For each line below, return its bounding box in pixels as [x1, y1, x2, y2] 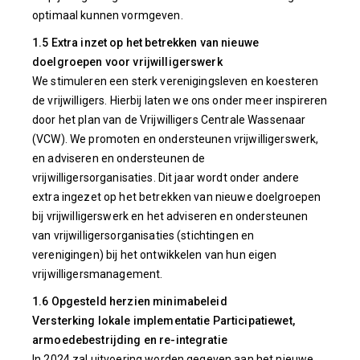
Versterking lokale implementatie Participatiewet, [32, 314, 295, 327]
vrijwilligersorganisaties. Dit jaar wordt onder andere [32, 171, 300, 184]
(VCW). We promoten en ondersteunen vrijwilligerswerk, [32, 133, 319, 145]
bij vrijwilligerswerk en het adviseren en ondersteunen [32, 210, 309, 223]
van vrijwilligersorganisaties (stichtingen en [32, 229, 255, 242]
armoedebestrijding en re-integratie [32, 333, 227, 346]
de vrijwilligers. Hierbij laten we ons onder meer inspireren [32, 94, 328, 107]
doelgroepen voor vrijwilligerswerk [32, 55, 223, 68]
